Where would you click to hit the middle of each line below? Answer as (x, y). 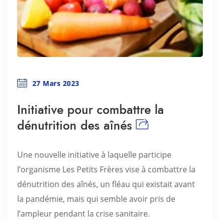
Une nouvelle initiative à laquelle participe (94, 155)
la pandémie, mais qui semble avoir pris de (96, 199)
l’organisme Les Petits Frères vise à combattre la (106, 169)
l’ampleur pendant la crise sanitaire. (83, 214)
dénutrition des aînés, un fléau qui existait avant (106, 184)
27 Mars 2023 (56, 83)
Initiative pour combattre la (91, 110)
